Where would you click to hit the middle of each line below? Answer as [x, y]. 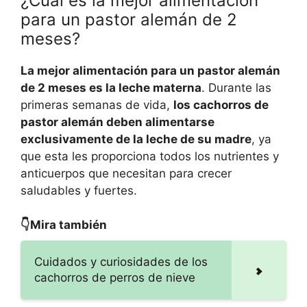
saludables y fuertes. [79, 190]
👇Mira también [64, 225]
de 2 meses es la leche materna [111, 87]
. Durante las [236, 87]
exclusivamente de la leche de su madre [136, 139]
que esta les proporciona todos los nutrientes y [150, 156]
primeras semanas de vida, [97, 105]
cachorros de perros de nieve [115, 278]
